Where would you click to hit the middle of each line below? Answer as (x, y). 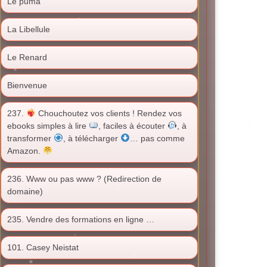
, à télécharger (91, 138)
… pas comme (157, 138)
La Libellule (29, 29)
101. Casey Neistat (43, 247)
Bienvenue (27, 85)
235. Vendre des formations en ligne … (81, 219)
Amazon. (25, 151)
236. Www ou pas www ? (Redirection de (84, 179)
